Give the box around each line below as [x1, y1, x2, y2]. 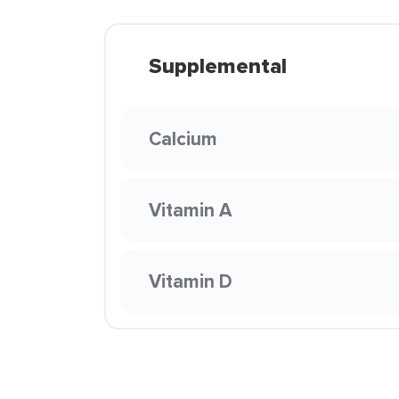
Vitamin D [149, 267, 232, 295]
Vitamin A [149, 196, 232, 224]
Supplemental [149, 50, 287, 82]
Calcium [149, 125, 217, 152]
